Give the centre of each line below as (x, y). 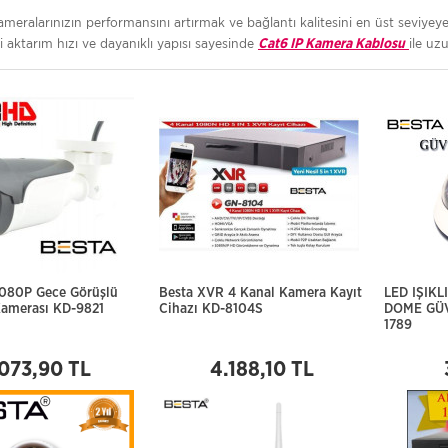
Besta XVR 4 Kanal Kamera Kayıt (260, 293)
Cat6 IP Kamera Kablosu (331, 44)
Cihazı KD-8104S (211, 309)
